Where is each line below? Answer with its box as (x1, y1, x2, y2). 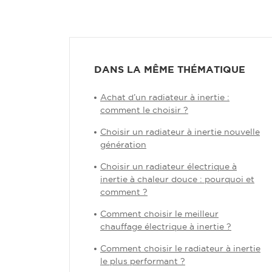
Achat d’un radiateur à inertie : (100, 92, 229, 102)
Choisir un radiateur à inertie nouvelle (100, 127, 260, 137)
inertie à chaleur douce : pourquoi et (100, 174, 254, 184)
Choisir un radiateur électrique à (100, 161, 237, 171)
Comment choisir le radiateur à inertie (100, 243, 260, 253)
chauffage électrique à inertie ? (100, 222, 231, 231)
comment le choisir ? (100, 105, 188, 115)
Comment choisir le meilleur (100, 209, 219, 219)
